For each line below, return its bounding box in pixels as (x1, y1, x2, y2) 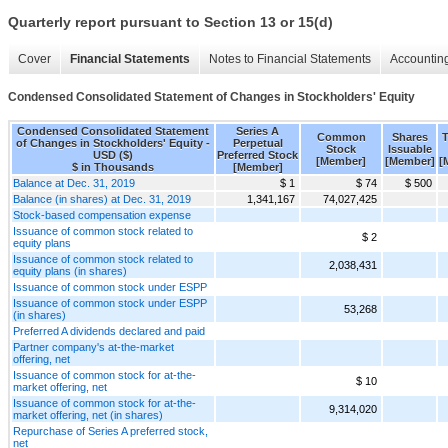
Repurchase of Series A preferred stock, (13, 424, 208, 437)
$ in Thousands (72, 160, 154, 173)
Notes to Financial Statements (209, 52, 371, 67)
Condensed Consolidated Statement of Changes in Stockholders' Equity (8, 90, 415, 105)
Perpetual (232, 136, 283, 149)
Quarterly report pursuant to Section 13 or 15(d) (8, 14, 333, 31)
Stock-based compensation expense (13, 208, 191, 221)
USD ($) (93, 148, 133, 161)
